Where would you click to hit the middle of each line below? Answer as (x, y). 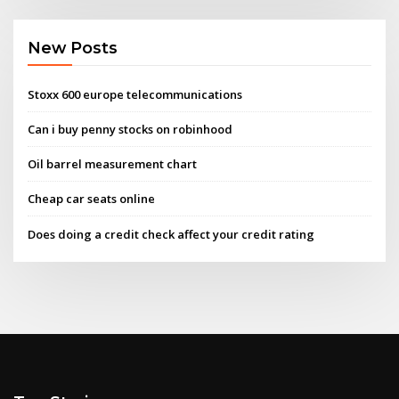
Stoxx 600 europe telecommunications (135, 94)
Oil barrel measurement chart (113, 164)
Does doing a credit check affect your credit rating (171, 234)
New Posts (73, 48)
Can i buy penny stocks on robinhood (130, 129)
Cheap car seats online (92, 199)
